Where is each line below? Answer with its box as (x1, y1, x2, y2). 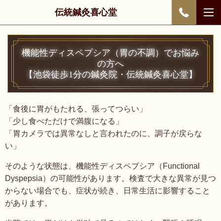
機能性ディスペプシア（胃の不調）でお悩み (22, 48, 199, 58)
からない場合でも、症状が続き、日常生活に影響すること (5, 186, 210, 195)
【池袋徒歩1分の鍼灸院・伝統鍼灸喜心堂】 (24, 70, 197, 79)
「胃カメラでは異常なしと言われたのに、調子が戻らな (5, 129, 202, 138)
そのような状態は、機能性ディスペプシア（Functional (5, 162, 200, 170)
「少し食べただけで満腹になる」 (5, 117, 123, 125)
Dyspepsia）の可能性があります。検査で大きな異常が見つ (5, 174, 216, 183)
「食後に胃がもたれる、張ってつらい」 (5, 105, 147, 113)
